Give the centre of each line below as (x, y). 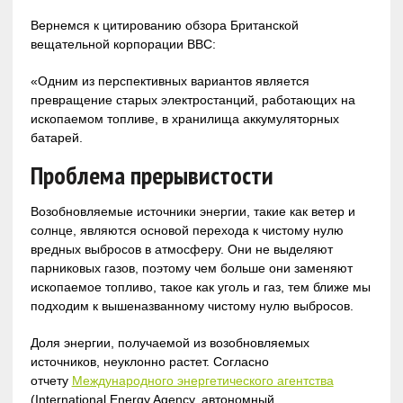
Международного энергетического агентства (202, 380)
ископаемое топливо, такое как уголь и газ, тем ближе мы (200, 287)
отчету (51, 380)
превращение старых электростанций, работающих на (193, 99)
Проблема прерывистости (152, 175)
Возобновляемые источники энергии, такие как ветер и (193, 211)
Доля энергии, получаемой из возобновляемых (170, 342)
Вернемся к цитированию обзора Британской (164, 25)
